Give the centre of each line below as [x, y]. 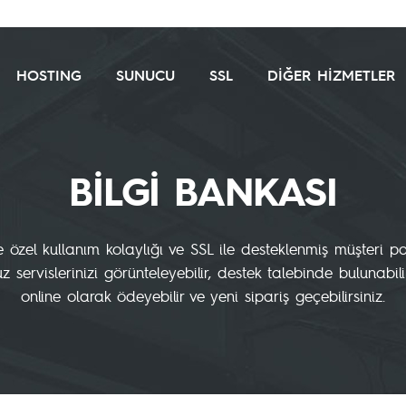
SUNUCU [145, 75]
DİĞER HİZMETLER [331, 75]
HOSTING [49, 75]
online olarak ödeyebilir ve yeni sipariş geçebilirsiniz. [203, 296]
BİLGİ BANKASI [203, 192]
